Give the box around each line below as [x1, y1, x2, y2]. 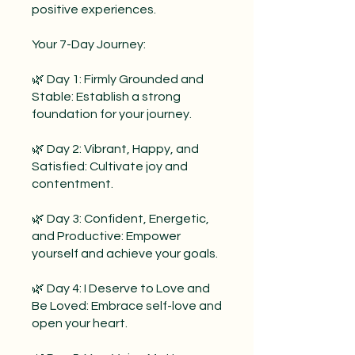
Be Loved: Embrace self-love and [32, 300, 222, 313]
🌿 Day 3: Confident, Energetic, [32, 212, 209, 226]
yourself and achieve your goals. [32, 247, 218, 261]
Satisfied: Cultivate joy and [32, 160, 188, 174]
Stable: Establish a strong [32, 90, 181, 104]
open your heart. [32, 317, 128, 330]
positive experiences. [32, 3, 156, 17]
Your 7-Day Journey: [32, 38, 146, 52]
